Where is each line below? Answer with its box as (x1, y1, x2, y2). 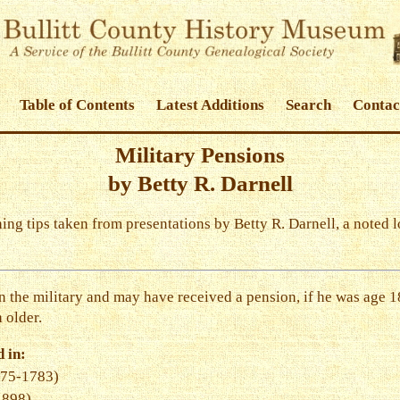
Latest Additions (156, 96, 264, 113)
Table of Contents (20, 96, 135, 113)
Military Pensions (115, 143, 285, 168)
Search (286, 96, 331, 113)
